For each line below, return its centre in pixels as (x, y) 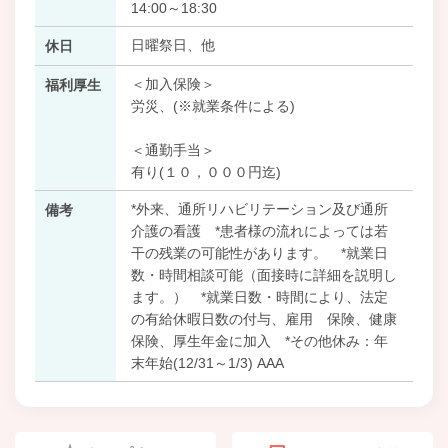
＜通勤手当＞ (172, 149)
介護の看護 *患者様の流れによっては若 (259, 230)
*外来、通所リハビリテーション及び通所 (259, 208)
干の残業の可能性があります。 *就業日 (259, 252)
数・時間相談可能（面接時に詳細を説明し (263, 274)
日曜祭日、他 (172, 44)
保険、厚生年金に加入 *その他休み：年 (259, 340)
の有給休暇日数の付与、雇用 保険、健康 (263, 318)
